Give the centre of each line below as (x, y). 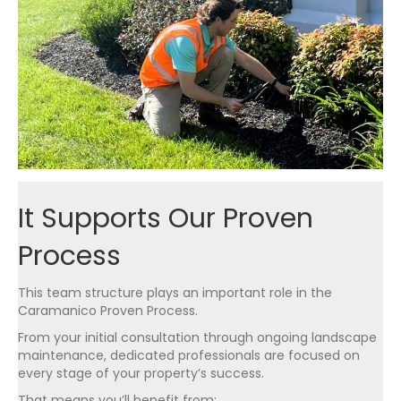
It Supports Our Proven (166, 218)
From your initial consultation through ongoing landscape (197, 337)
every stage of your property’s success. (141, 373)
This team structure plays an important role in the (175, 292)
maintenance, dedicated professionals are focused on (189, 355)
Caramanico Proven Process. (108, 310)
